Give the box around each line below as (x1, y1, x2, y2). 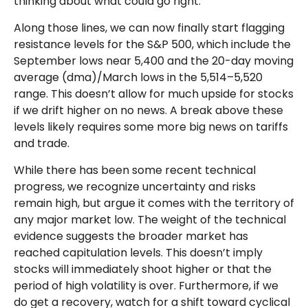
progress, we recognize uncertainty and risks (14, 179, 256, 195)
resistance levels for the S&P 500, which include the (14, 36, 291, 52)
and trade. (14, 135, 69, 151)
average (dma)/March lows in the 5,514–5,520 (14, 69, 263, 85)
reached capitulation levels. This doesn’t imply (14, 245, 263, 261)
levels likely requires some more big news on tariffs (14, 119, 288, 135)
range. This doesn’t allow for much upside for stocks (14, 86, 294, 102)
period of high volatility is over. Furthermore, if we (14, 278, 278, 294)
